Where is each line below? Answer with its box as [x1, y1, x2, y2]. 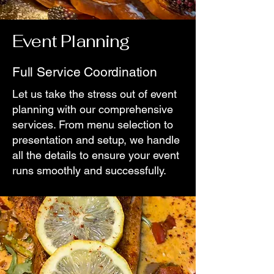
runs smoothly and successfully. [12, 164, 166, 177]
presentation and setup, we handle [12, 133, 180, 146]
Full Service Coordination [12, 64, 157, 80]
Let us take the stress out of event [12, 87, 177, 100]
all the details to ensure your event [12, 149, 179, 161]
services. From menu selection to [12, 118, 173, 131]
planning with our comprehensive [12, 103, 173, 116]
